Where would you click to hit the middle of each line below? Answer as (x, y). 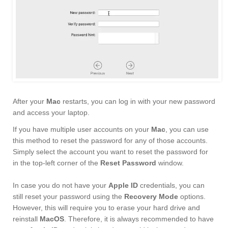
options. (192, 197)
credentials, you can (171, 186)
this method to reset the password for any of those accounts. (110, 141)
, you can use (187, 130)
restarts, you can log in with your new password (138, 102)
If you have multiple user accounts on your (82, 130)
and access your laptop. (51, 113)
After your (30, 102)
